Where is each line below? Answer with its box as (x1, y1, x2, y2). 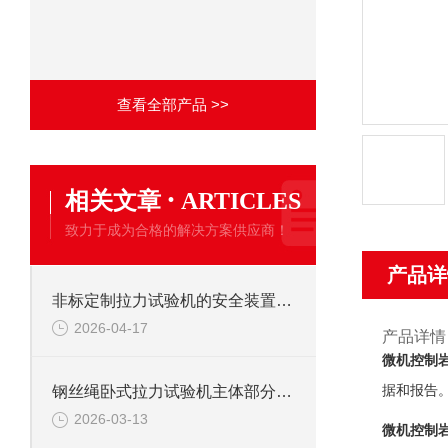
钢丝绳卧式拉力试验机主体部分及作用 (276, 383, 292, 401)
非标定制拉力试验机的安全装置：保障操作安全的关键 (276, 292, 292, 309)
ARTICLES (181, 188, 301, 214)
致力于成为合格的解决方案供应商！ (65, 222, 289, 238)
